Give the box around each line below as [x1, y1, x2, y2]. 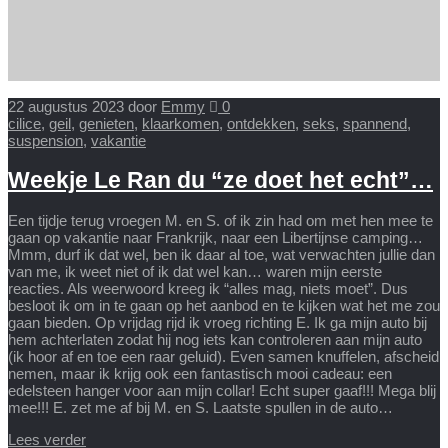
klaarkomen [142, 114, 219, 132]
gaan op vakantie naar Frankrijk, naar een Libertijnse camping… [8, 229, 423, 247]
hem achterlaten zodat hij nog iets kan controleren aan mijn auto [8, 331, 422, 349]
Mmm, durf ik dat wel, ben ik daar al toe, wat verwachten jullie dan [8, 246, 435, 264]
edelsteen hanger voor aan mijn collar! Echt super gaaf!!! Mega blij [8, 382, 436, 400]
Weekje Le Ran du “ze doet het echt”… [8, 167, 433, 193]
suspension [8, 131, 83, 149]
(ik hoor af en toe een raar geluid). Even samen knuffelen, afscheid [8, 348, 439, 366]
